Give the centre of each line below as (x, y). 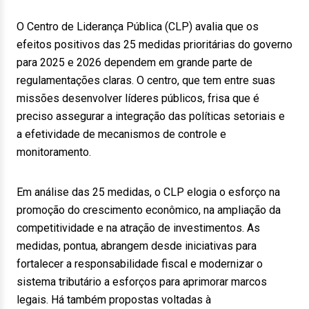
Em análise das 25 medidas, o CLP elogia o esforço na (148, 192)
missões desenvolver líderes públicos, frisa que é (138, 98)
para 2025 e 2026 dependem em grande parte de (134, 62)
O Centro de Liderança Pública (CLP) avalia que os (138, 27)
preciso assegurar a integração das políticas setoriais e (151, 116)
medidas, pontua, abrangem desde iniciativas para (137, 246)
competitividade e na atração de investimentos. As (138, 228)
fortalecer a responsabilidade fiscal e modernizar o (140, 264)
